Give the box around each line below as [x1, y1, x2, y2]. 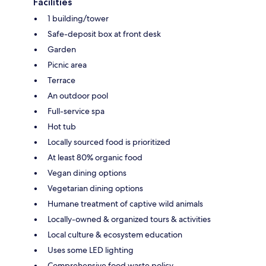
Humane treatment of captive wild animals [47, 198, 203, 210]
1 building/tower [47, 13, 109, 24]
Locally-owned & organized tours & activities [47, 214, 211, 225]
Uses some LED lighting [47, 245, 134, 256]
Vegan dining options [47, 167, 126, 179]
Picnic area [47, 59, 87, 71]
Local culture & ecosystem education [47, 229, 182, 240]
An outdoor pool [47, 90, 108, 102]
